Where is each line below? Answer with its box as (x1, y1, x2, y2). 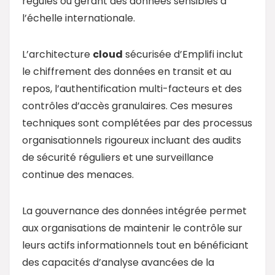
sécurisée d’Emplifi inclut (123, 47, 243, 61)
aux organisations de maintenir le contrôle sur (22, 220, 242, 235)
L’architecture (22, 47, 93, 61)
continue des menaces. (22, 167, 134, 182)
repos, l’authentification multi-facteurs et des (22, 81, 242, 96)
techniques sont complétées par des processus (22, 115, 252, 130)
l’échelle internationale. (22, 10, 135, 25)
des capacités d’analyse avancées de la (22, 255, 214, 269)
